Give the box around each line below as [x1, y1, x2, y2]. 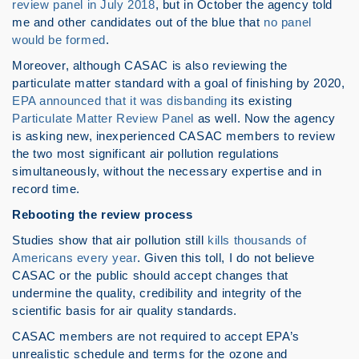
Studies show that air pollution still [12, 233, 208, 247]
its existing [227, 94, 292, 107]
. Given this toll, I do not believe [136, 251, 315, 264]
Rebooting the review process [12, 208, 193, 221]
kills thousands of [208, 233, 307, 247]
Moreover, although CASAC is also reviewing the [12, 58, 288, 72]
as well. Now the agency [193, 111, 336, 125]
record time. [12, 182, 80, 196]
